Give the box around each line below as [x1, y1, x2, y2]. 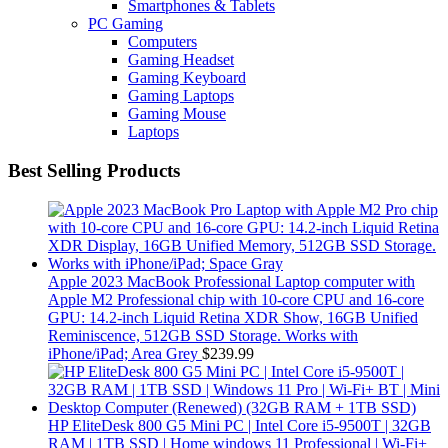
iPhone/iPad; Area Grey [48, 344, 198, 362]
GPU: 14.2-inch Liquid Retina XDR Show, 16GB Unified [48, 308, 418, 326]
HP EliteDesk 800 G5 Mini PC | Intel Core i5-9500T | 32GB [48, 416, 431, 434]
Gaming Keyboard [128, 69, 246, 87]
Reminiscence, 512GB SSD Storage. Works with [48, 326, 358, 344]
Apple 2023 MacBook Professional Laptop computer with [48, 272, 415, 290]
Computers [128, 33, 197, 51]
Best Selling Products [8, 159, 180, 181]
